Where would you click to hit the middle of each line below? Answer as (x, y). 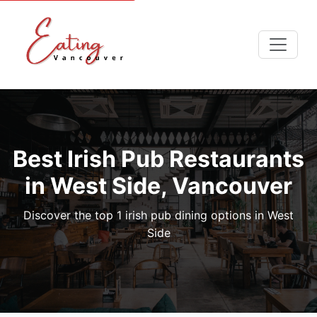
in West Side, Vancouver (158, 186)
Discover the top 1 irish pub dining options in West (158, 215)
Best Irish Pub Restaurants (158, 159)
